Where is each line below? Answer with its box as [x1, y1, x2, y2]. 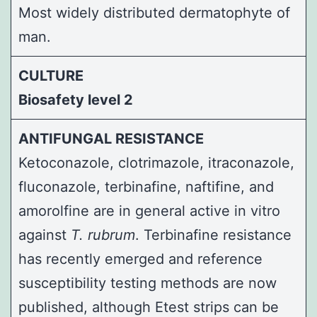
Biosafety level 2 [18, 91, 133, 108]
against [18, 226, 71, 243]
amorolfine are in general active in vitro [18, 202, 280, 219]
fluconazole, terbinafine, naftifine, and [18, 178, 274, 195]
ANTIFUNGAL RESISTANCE [18, 129, 204, 147]
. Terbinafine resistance [135, 226, 292, 243]
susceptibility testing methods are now [18, 274, 277, 292]
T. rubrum [71, 226, 135, 243]
